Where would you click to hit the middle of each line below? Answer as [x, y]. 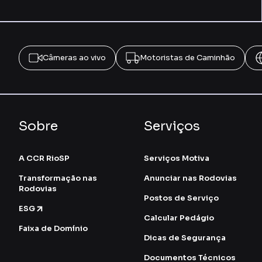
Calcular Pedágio [179, 218]
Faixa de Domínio [53, 228]
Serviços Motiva [176, 158]
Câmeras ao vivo [74, 57]
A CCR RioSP [44, 158]
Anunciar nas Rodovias [190, 178]
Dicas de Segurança [185, 237]
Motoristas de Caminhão [187, 57]
